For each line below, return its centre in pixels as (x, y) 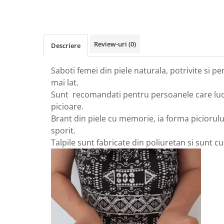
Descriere (66, 45)
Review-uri (111, 44)
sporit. (63, 130)
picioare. (67, 106)
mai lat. (65, 82)
